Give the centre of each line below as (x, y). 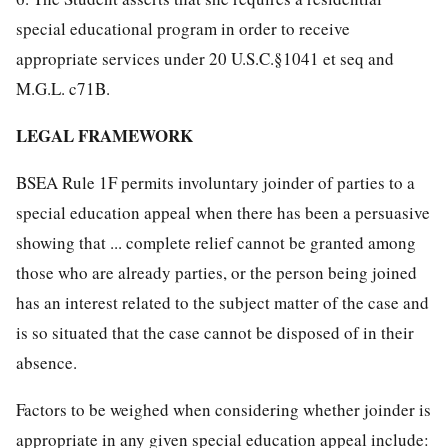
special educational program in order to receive (183, 28)
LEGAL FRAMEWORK (104, 135)
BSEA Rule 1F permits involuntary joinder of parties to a (215, 182)
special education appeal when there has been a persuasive (223, 212)
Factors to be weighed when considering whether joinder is (223, 409)
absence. (46, 362)
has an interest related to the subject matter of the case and (222, 302)
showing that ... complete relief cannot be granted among (216, 242)
